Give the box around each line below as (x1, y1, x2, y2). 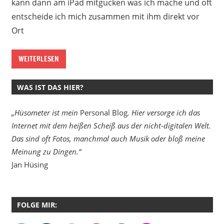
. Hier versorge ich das (127, 107, 200, 117)
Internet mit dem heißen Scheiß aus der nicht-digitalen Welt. (11, 120, 211, 130)
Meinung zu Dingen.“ (11, 146, 81, 156)
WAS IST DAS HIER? (16, 82, 83, 92)
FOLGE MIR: (16, 199, 57, 209)
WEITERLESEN (18, 53, 59, 64)
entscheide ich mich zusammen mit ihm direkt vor (11, 10, 199, 22)
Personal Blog (79, 107, 127, 117)
